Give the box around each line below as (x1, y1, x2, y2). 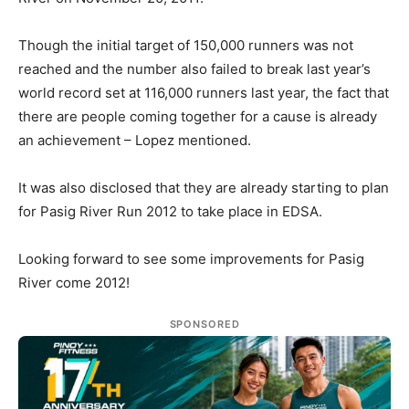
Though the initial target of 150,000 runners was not (18, 36, 353, 54)
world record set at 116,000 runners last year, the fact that (18, 83, 389, 101)
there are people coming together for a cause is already (18, 107, 377, 125)
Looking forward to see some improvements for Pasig (18, 249, 364, 267)
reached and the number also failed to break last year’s (18, 59, 371, 78)
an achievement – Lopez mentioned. (18, 131, 251, 149)
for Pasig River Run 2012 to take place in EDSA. (18, 202, 322, 220)
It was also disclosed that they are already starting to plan (18, 178, 389, 196)
